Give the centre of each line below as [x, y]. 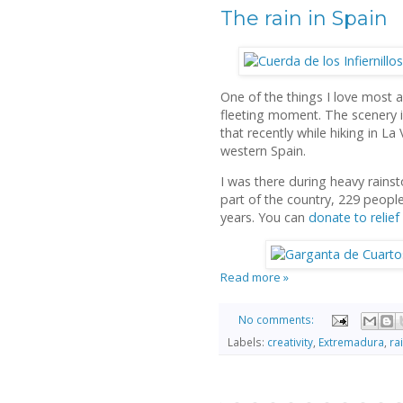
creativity [290, 342]
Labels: [247, 342]
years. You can [264, 218]
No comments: [277, 319]
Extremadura [351, 342]
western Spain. [263, 150]
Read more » [255, 277]
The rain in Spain [304, 19]
